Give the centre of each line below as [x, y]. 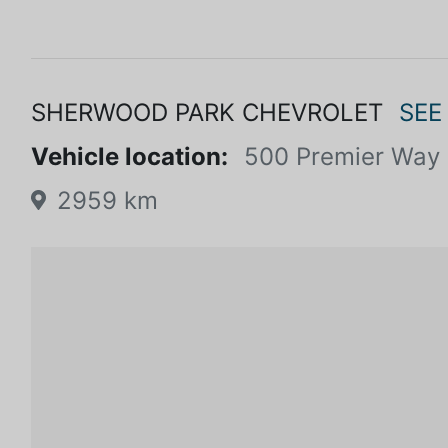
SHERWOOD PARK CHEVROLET [207, 112]
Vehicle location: [129, 156]
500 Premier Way [342, 156]
